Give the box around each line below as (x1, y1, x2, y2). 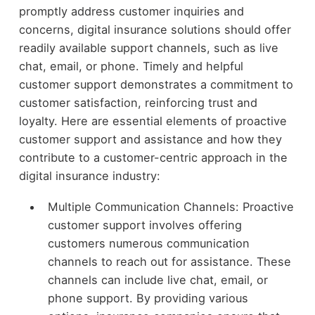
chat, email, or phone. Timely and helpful (18, 58, 243, 73)
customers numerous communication (47, 236, 250, 251)
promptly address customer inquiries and (18, 4, 244, 18)
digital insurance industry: (18, 168, 160, 183)
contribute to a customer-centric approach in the (18, 150, 288, 165)
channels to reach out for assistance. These (47, 255, 291, 269)
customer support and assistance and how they (18, 131, 282, 146)
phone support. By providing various (47, 291, 248, 306)
